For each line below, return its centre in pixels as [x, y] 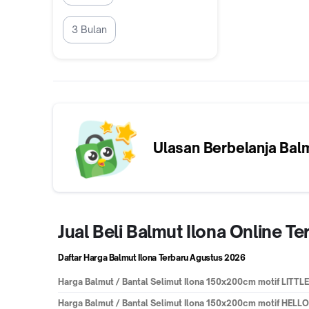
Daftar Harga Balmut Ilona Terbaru [123, 258]
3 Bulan [89, 29]
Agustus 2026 [218, 258]
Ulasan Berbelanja [217, 148]
